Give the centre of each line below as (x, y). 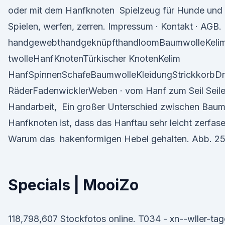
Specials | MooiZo (73, 185)
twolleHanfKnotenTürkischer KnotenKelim (95, 59)
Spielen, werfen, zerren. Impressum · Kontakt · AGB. (115, 26)
